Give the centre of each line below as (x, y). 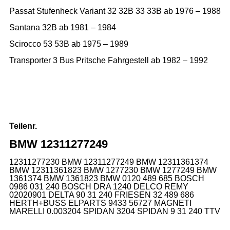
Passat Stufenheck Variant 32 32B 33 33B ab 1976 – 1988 (115, 11)
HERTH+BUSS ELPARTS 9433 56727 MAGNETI (100, 203)
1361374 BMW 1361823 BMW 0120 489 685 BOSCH (107, 178)
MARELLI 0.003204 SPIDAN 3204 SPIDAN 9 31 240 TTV (115, 211)
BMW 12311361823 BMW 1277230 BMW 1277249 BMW (113, 170)
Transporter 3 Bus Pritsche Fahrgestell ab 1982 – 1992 (109, 60)
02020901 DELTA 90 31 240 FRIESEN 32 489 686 (102, 195)
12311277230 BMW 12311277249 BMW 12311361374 (109, 162)
